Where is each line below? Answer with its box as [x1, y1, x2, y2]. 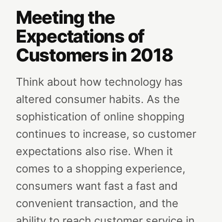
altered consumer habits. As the [16, 93, 180, 106]
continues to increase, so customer [16, 127, 196, 140]
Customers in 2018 [16, 44, 173, 66]
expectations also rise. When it [16, 145, 173, 158]
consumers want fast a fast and [16, 179, 178, 192]
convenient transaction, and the [16, 197, 178, 210]
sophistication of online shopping [16, 110, 184, 123]
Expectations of [16, 25, 145, 47]
